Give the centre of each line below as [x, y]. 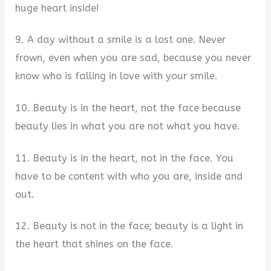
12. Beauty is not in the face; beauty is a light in [129, 226]
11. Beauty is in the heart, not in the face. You [125, 158]
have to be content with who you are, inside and [129, 176]
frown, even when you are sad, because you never [133, 58]
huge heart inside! [57, 8]
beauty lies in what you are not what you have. [128, 126]
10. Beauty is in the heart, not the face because [128, 108]
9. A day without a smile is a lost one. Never [121, 40]
